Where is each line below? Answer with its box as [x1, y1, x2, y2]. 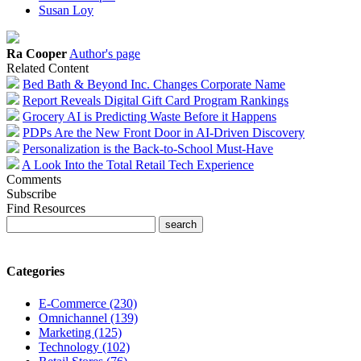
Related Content [6, 61, 89, 76]
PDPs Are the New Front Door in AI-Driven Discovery [23, 126, 305, 140]
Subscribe [6, 187, 56, 201]
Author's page [69, 47, 140, 61]
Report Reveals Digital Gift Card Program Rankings [23, 93, 288, 108]
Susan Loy [39, 3, 93, 18]
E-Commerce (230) [39, 296, 137, 310]
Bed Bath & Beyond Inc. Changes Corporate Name [23, 77, 285, 92]
